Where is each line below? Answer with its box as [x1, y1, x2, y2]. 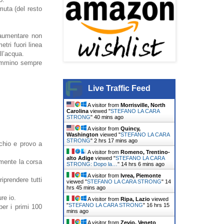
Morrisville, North [120, 101, 165, 108]
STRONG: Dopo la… [66, 160, 117, 167]
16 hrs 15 [146, 201, 169, 208]
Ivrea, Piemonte [120, 172, 161, 178]
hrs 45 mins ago [66, 184, 105, 190]
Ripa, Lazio [120, 195, 150, 202]
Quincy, [120, 125, 140, 131]
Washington [66, 131, 98, 137]
